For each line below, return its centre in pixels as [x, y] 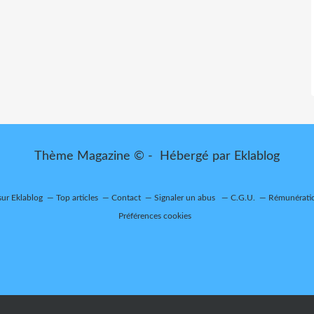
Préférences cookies [155, 216]
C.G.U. [243, 198]
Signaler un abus [185, 198]
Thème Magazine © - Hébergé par [134, 156]
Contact [126, 198]
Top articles [77, 198]
